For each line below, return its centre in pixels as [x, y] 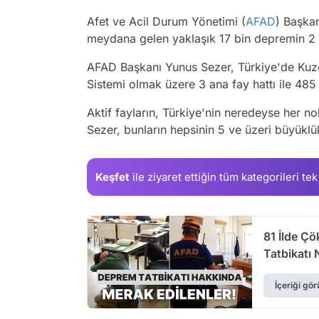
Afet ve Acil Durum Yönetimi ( [166, 22]
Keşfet [113, 177]
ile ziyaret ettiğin [174, 177]
